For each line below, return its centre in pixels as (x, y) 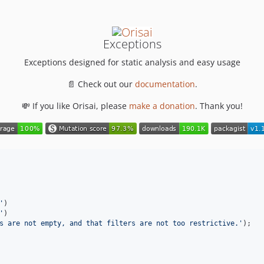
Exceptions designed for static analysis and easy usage (132, 62)
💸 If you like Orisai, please (75, 105)
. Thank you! (219, 105)
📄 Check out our (101, 84)
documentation (165, 84)
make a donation (162, 105)
